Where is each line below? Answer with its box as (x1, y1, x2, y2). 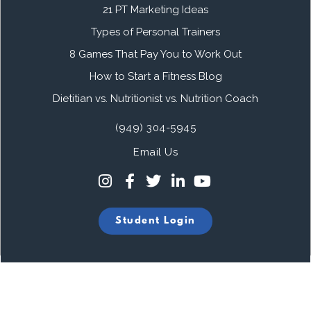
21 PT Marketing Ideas (103, 3, 208, 16)
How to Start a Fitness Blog (89, 69, 222, 83)
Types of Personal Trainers (91, 25, 220, 38)
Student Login (115, 215, 196, 227)
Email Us (133, 145, 178, 158)
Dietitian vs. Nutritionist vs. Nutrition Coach (53, 92, 258, 105)
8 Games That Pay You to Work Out (69, 47, 242, 60)
